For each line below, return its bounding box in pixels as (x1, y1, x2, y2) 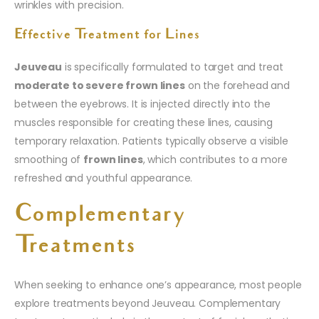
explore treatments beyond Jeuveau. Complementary (14, 296, 281, 310)
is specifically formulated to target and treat (62, 59, 283, 74)
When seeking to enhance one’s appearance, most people (14, 277, 302, 292)
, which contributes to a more (142, 152, 288, 167)
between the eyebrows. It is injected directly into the (14, 96, 271, 111)
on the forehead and (184, 78, 291, 93)
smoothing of (14, 152, 84, 167)
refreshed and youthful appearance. (14, 170, 193, 185)
